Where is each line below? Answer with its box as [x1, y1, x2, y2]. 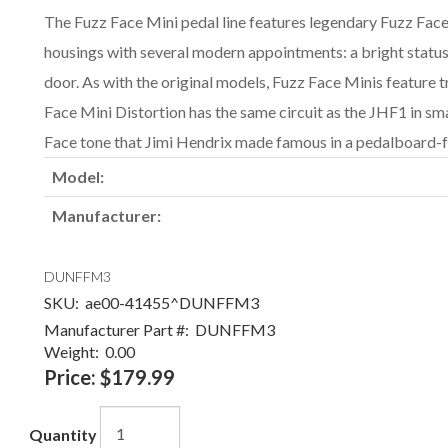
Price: [44, 365, 96, 389]
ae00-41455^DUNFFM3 [79, 293, 259, 312]
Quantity [29, 425, 97, 445]
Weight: [44, 342, 99, 361]
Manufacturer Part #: [44, 320, 189, 339]
